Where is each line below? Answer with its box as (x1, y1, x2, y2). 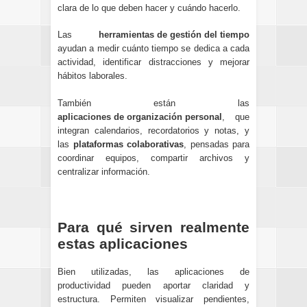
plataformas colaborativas (73, 138, 184, 149)
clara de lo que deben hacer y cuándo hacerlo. (58, 2, 241, 13)
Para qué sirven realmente (58, 219, 249, 235)
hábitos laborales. (58, 71, 127, 82)
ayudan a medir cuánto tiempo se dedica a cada (58, 43, 249, 54)
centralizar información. (58, 166, 150, 177)
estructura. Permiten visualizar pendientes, (58, 294, 249, 305)
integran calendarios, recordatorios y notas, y (58, 125, 249, 136)
